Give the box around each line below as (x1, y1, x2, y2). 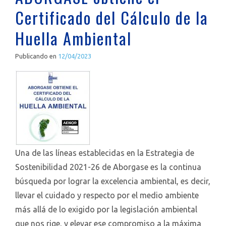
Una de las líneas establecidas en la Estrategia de (15, 148, 194, 157)
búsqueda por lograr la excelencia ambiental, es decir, (15, 177, 210, 186)
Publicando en (15, 52, 58, 60)
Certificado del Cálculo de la (15, 6, 208, 29)
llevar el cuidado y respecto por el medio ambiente (15, 191, 199, 200)
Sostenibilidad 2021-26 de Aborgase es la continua (15, 162, 201, 172)
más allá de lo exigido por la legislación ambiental (15, 205, 197, 214)
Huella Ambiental (15, 26, 132, 50)
